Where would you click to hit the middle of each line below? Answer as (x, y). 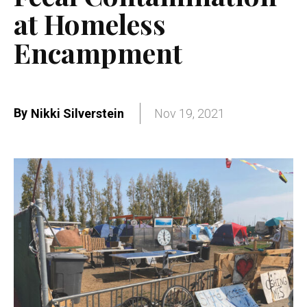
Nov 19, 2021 (189, 114)
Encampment (98, 52)
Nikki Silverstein (77, 114)
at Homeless (90, 23)
